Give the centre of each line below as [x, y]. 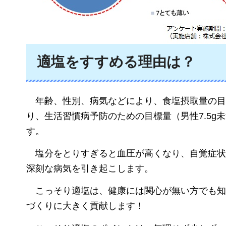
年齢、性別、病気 [72, 101]
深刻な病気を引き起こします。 [90, 168]
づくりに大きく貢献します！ [85, 206]
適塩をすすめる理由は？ [116, 62]
